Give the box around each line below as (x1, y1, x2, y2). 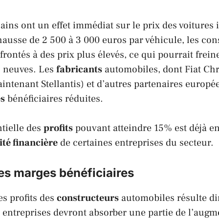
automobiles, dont (102, 63, 185, 76)
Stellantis (41, 77, 81, 90)
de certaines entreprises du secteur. (58, 136, 214, 149)
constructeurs (57, 191, 119, 204)
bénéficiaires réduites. (5, 92, 103, 105)
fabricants (56, 63, 102, 76)
